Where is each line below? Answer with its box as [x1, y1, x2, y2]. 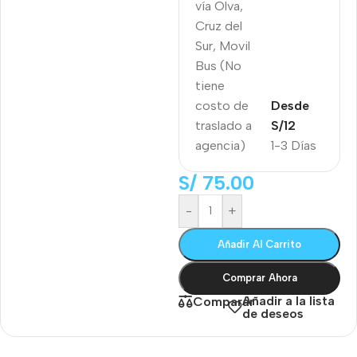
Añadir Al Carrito [218, 237, 301, 250]
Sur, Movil [195, 37, 250, 53]
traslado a [195, 117, 252, 133]
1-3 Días [270, 137, 316, 153]
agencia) [195, 137, 245, 153]
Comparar [193, 293, 254, 309]
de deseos [242, 305, 304, 321]
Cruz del [195, 18, 242, 33]
